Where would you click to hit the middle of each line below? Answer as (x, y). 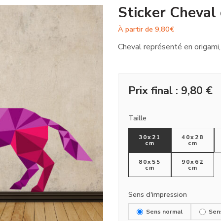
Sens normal (164, 212)
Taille (137, 118)
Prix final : (155, 91)
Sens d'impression (158, 194)
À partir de (136, 29)
